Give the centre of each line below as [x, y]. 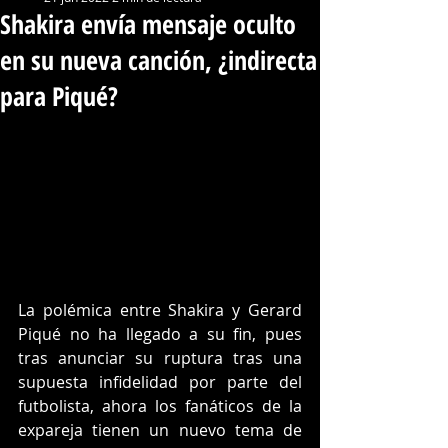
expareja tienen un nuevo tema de [160, 429]
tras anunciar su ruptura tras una [160, 357]
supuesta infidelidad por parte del [160, 381]
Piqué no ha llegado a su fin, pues [160, 333]
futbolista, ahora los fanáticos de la [160, 405]
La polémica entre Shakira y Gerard [160, 309]
